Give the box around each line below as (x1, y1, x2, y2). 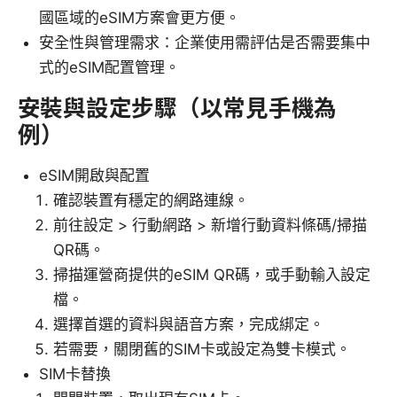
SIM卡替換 (39, 365, 111, 384)
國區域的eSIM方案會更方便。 (39, 9, 240, 27)
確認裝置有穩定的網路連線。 (53, 191, 249, 210)
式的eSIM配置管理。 (39, 58, 180, 77)
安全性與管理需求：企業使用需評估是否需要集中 (39, 34, 370, 52)
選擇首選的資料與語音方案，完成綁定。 (53, 315, 324, 334)
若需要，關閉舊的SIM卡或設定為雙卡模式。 (53, 340, 351, 359)
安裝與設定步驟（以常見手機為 (18, 94, 338, 122)
